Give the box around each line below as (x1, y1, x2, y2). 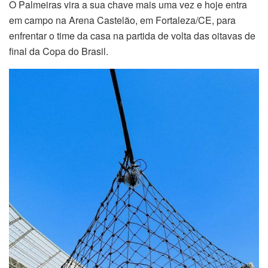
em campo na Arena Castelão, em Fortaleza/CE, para (9, 13, 236, 28)
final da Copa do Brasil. (9, 44, 108, 59)
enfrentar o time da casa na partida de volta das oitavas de (9, 29, 255, 43)
